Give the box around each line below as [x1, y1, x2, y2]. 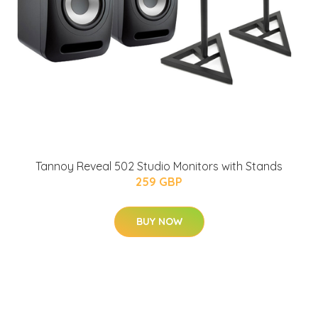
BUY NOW [136, 215, 182, 229]
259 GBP [136, 175, 182, 190]
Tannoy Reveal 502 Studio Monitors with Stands [35, 159, 283, 174]
